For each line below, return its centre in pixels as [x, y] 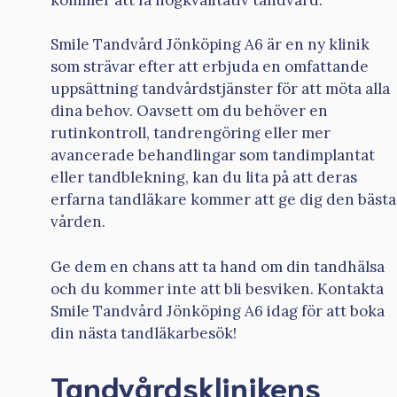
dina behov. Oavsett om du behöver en [189, 111]
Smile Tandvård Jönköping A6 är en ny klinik [210, 45]
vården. [78, 222]
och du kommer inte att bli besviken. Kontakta [217, 288]
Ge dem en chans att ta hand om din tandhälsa [218, 266]
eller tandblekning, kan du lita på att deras [204, 178]
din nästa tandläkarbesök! [144, 333]
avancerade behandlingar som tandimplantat [213, 156]
